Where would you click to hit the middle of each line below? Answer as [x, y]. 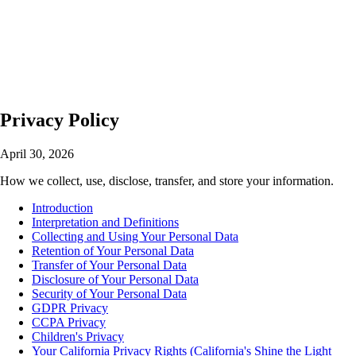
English [44, 35]
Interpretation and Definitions [105, 222]
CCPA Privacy [69, 322]
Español [113, 35]
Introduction [62, 207]
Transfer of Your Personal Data [109, 265]
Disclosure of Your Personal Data [115, 279]
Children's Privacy [78, 336]
